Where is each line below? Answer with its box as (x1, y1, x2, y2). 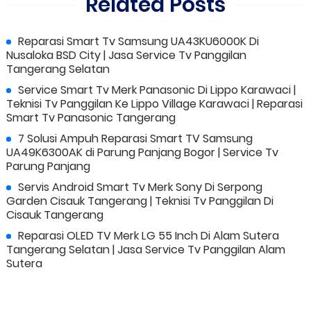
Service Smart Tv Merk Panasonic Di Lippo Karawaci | (17, 82, 296, 99)
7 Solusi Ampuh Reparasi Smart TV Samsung (17, 131, 253, 147)
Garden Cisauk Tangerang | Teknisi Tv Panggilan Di (6, 193, 274, 210)
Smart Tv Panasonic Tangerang (6, 110, 176, 126)
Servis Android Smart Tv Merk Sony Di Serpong (17, 179, 262, 196)
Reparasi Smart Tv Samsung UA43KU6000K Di (17, 33, 259, 50)
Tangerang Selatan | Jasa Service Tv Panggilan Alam (6, 242, 285, 258)
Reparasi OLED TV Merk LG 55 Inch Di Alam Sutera (17, 228, 279, 244)
